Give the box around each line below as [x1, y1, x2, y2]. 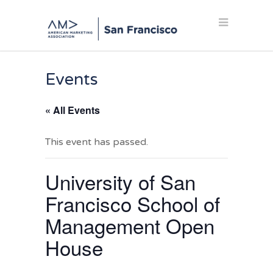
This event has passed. [45, 136, 148, 149]
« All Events [45, 103, 100, 118]
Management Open [45, 211, 214, 240]
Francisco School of [45, 189, 220, 218]
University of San [45, 167, 196, 196]
